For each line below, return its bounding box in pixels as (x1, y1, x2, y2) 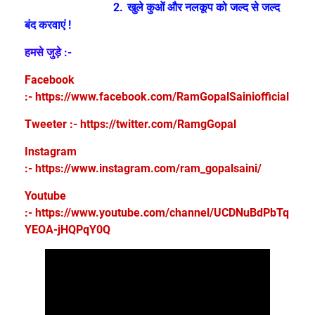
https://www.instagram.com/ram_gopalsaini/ (35, 162, 262, 176)
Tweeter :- (25, 117, 80, 131)
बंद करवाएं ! (25, 18, 71, 32)
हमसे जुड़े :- (25, 46, 72, 60)
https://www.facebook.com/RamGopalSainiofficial (35, 90, 289, 104)
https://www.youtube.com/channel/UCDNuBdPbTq (35, 206, 289, 220)
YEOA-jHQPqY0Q (25, 223, 110, 237)
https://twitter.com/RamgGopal (80, 117, 236, 131)
